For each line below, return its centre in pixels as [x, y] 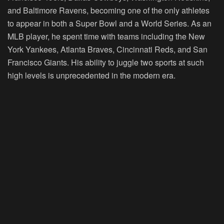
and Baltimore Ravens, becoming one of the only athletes [108, 10]
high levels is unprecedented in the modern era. [91, 75]
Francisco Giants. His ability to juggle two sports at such [106, 62]
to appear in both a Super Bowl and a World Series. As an [109, 23]
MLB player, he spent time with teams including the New [106, 36]
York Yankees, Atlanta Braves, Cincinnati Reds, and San [107, 49]
